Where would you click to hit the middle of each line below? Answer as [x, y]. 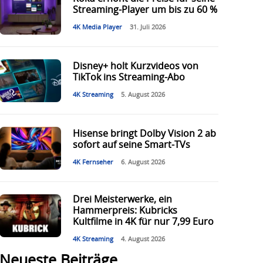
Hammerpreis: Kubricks [125, 211]
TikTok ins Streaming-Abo [129, 78]
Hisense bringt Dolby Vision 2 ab [144, 134]
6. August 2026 [143, 163]
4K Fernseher [93, 163]
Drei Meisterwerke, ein [122, 200]
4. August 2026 [143, 240]
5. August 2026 [143, 95]
